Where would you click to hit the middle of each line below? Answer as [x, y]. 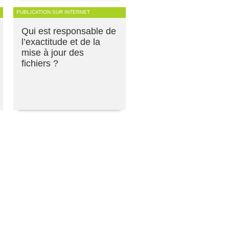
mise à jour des [53, 52]
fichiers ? [40, 63]
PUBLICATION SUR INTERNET [53, 12]
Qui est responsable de [69, 31]
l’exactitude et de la [61, 42]
